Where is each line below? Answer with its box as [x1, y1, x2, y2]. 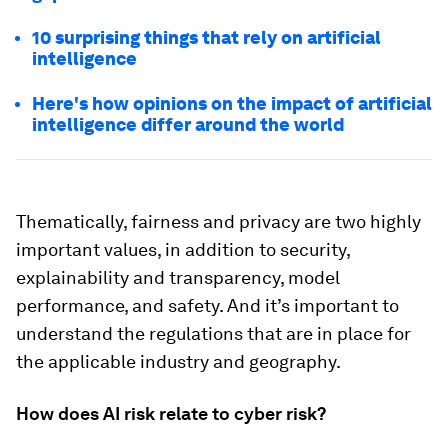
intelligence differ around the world [32, 114, 344, 136]
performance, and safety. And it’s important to [16, 295, 399, 317]
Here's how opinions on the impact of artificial [32, 93, 432, 115]
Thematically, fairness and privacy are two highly [16, 211, 421, 233]
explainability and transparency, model [16, 267, 340, 289]
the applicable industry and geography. [16, 351, 341, 373]
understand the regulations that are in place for [16, 323, 411, 345]
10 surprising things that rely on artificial [32, 27, 381, 49]
